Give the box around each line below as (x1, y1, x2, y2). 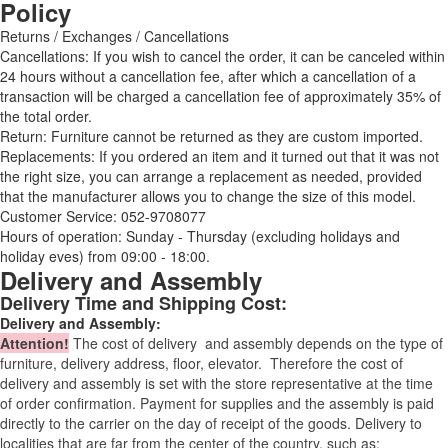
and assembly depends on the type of (201, 333, 443, 354)
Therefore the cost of (270, 353, 403, 374)
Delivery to (355, 413, 422, 434)
